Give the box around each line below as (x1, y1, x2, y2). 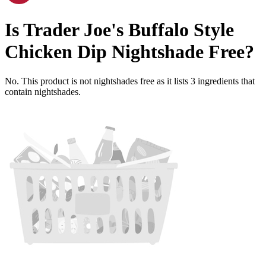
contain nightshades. (5, 86, 81, 97)
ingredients (198, 75, 239, 86)
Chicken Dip (5, 41, 107, 63)
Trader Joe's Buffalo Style (23, 19, 234, 41)
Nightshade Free (112, 41, 245, 63)
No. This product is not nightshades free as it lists (5, 75, 191, 86)
